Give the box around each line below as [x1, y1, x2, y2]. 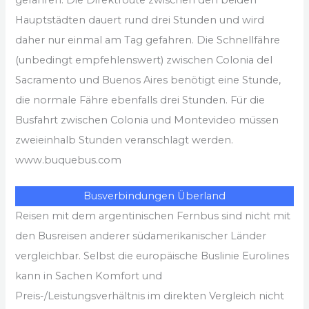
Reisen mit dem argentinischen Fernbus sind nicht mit [15, 209, 291, 222]
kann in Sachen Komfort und [15, 269, 163, 282]
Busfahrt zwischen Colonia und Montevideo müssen [15, 113, 279, 126]
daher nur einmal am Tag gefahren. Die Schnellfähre [15, 33, 281, 46]
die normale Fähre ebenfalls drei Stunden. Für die [15, 93, 266, 106]
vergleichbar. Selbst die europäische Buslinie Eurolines [15, 249, 290, 262]
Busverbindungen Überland [83, 189, 226, 202]
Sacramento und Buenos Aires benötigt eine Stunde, [15, 73, 281, 86]
